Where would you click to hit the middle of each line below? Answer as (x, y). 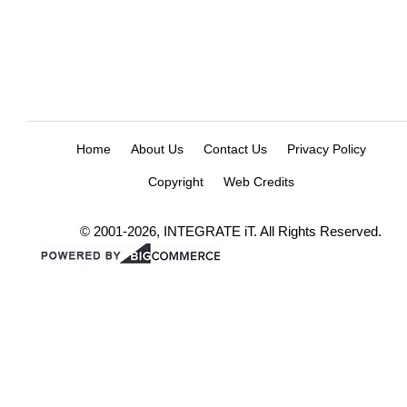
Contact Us (235, 149)
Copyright (175, 181)
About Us (157, 149)
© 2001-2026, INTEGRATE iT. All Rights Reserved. (231, 231)
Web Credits (258, 181)
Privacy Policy (326, 149)
